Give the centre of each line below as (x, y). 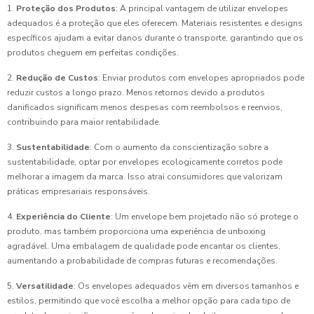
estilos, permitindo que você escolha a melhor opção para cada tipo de (149, 301)
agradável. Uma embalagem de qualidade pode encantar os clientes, (144, 246)
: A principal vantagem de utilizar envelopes (202, 8)
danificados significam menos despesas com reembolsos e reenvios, (145, 107)
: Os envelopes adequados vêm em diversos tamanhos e (186, 286)
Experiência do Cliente (63, 217)
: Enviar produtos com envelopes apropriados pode (201, 78)
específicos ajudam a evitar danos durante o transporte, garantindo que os (155, 38)
